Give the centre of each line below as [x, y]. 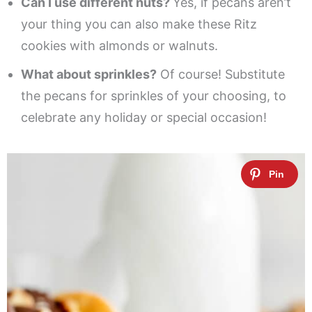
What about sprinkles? [89, 74]
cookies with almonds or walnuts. [119, 45]
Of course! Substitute [221, 74]
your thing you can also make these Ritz [139, 24]
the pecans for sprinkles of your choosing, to [154, 95]
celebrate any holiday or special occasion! [144, 117]
